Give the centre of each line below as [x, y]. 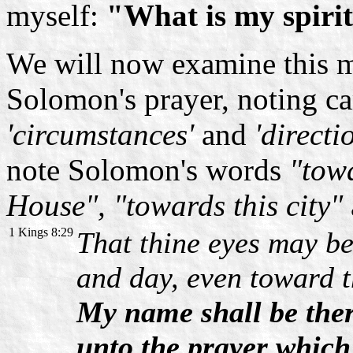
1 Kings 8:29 [41, 232]
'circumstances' [100, 134]
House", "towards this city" [175, 205]
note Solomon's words [148, 169]
